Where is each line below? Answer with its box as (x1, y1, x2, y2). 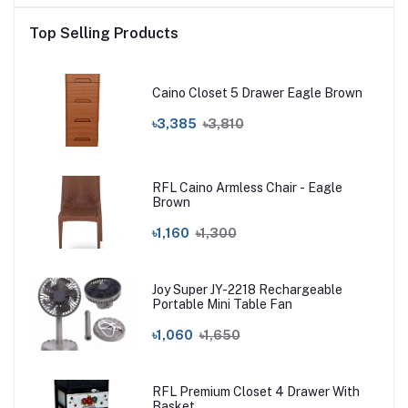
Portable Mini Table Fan (151, 297, 292, 312)
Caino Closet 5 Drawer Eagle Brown (151, 86, 362, 101)
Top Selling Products (29, 24, 178, 42)
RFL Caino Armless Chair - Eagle (151, 180, 342, 196)
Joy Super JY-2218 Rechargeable (151, 282, 342, 298)
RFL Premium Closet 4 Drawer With (151, 384, 360, 400)
